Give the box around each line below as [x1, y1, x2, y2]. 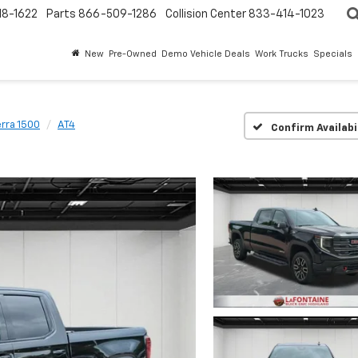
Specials [313, 50, 352, 59]
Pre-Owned [109, 50, 157, 59]
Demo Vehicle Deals [161, 50, 250, 59]
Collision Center [165, 9, 246, 21]
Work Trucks [255, 50, 308, 59]
